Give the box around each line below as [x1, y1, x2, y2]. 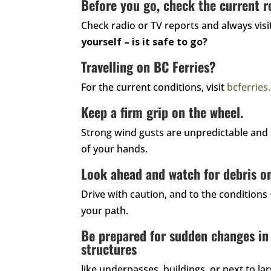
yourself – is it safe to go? [81, 34, 208, 48]
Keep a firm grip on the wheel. [81, 102, 244, 122]
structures [81, 238, 137, 258]
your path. [81, 203, 129, 217]
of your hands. [81, 142, 148, 155]
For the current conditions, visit [81, 80, 227, 94]
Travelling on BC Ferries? [81, 56, 217, 76]
